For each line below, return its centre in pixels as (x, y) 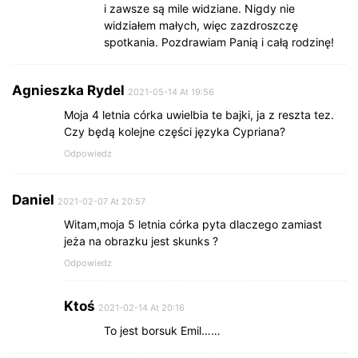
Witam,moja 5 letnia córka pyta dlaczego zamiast (193, 225)
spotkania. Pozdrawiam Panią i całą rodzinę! (219, 42)
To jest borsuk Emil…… (162, 331)
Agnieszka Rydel (68, 91)
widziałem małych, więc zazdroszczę (201, 26)
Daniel (33, 200)
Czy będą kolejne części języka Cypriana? (175, 132)
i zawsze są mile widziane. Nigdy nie (199, 9)
